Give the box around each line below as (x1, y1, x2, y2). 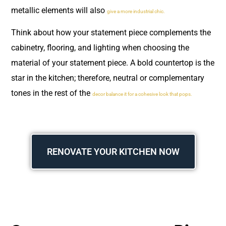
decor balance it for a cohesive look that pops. (92, 91, 192, 97)
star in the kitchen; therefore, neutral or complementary (11, 73, 204, 83)
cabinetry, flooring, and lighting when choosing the (11, 43, 189, 53)
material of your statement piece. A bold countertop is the (11, 58, 214, 68)
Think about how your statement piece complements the (11, 28, 211, 38)
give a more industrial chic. (107, 8, 165, 14)
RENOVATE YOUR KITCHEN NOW (46, 146, 180, 157)
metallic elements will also (11, 5, 107, 15)
